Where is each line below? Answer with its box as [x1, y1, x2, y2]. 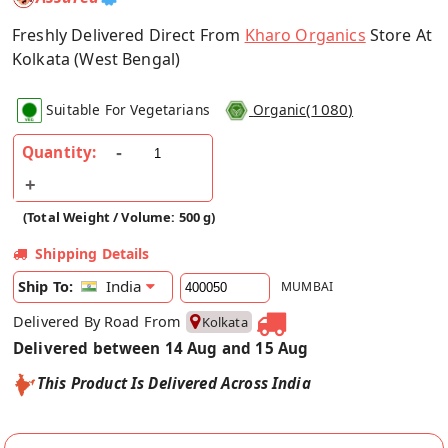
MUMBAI [281, 278, 334, 296]
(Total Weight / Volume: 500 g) [23, 208, 216, 227]
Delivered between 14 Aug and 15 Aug [13, 338, 309, 359]
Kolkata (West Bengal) [12, 47, 181, 70]
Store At [365, 23, 433, 46]
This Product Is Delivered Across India [37, 373, 311, 394]
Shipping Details [35, 244, 150, 264]
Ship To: [18, 277, 74, 297]
